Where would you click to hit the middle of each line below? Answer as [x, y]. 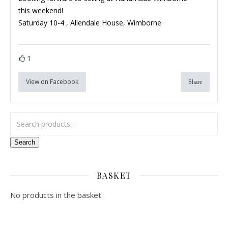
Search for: [28, 118]
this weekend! [41, 10]
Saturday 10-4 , [44, 22]
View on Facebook [52, 81]
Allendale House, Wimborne [116, 22]
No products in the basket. [56, 195]
